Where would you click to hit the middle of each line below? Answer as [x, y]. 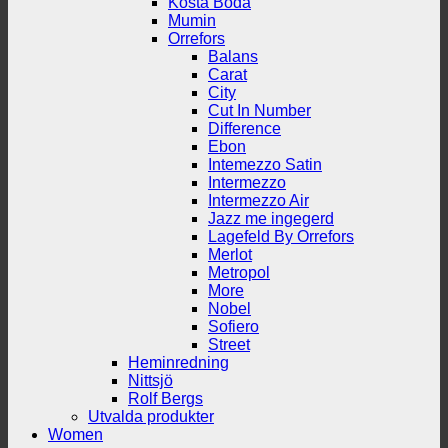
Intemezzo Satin [265, 164]
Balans [233, 56]
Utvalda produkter [151, 416]
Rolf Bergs [165, 398]
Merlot [230, 254]
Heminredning [178, 362]
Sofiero [233, 326]
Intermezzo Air [258, 200]
